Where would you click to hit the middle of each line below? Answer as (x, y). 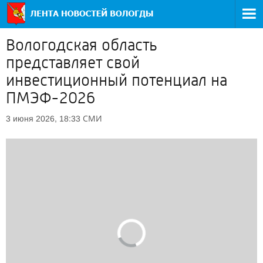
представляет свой (73, 63)
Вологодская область (82, 45)
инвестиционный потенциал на (117, 80)
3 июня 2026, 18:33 (43, 119)
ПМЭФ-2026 (50, 98)
